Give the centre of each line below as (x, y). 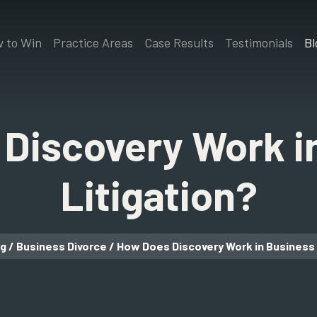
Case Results (179, 42)
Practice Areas (93, 42)
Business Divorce (61, 246)
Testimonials (259, 42)
